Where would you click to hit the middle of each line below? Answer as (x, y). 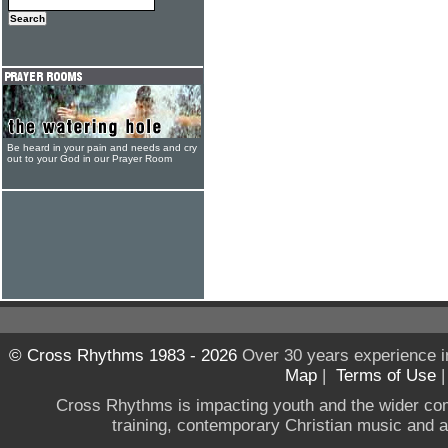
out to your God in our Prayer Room (89, 158)
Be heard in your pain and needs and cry (102, 147)
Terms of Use (386, 375)
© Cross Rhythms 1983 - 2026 (122, 355)
